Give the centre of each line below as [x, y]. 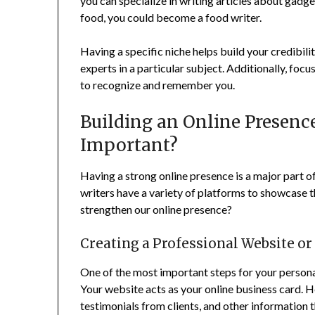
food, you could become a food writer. [171, 17]
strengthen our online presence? [156, 209]
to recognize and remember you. [158, 84]
